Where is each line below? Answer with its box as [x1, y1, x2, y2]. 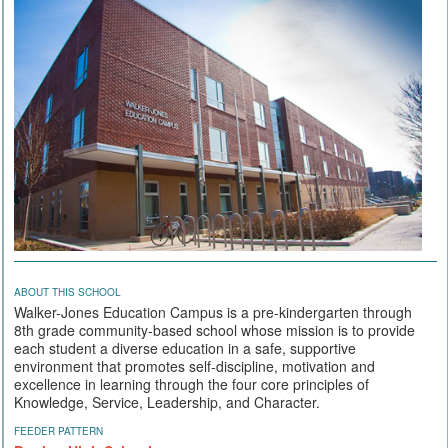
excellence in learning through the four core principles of [14, 373, 369, 394]
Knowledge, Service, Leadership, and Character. [14, 391, 320, 412]
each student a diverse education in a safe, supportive [14, 337, 356, 358]
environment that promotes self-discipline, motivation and [14, 355, 375, 376]
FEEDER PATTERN [14, 423, 103, 438]
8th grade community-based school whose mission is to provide [14, 319, 415, 340]
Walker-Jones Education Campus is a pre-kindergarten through [14, 301, 412, 322]
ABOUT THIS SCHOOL [14, 284, 121, 299]
